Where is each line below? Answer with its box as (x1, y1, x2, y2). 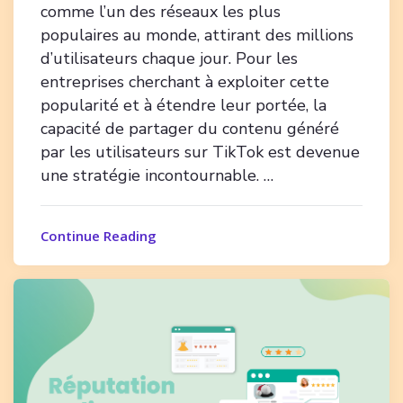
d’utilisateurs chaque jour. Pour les (40, 48, 298, 70)
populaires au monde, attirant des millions (40, 24, 354, 47)
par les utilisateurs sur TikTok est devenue (40, 141, 360, 164)
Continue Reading (40, 227, 157, 246)
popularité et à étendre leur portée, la (40, 94, 327, 117)
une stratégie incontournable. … (40, 165, 273, 187)
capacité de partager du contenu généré (40, 118, 339, 140)
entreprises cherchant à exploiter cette (40, 71, 329, 94)
